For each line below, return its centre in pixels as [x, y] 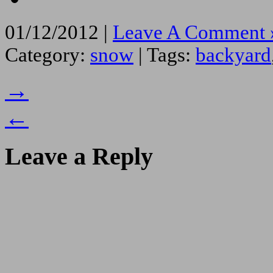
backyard [233, 55]
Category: [48, 55]
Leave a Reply [79, 157]
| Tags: [165, 55]
